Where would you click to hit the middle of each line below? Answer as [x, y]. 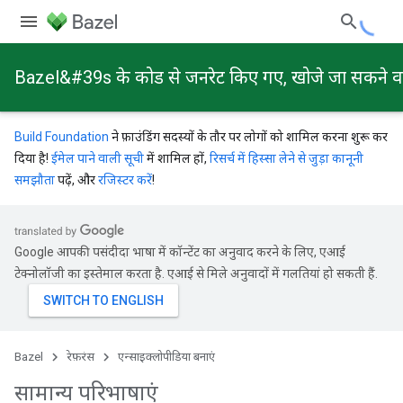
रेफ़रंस [81, 357]
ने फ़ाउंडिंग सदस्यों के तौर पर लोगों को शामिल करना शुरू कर [248, 137]
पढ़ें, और [76, 180]
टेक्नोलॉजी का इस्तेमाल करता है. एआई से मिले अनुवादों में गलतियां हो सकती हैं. [196, 273]
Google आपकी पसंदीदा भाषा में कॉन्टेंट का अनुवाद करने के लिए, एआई [180, 252]
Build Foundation [62, 137]
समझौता [35, 180]
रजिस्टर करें [125, 180]
